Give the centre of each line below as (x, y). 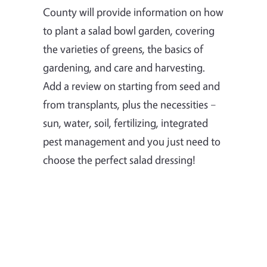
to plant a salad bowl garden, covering (129, 30)
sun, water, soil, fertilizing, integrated (125, 122)
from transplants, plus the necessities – (130, 104)
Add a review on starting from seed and (131, 86)
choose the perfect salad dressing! (120, 159)
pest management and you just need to (132, 141)
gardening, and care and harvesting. (124, 67)
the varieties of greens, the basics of (123, 49)
